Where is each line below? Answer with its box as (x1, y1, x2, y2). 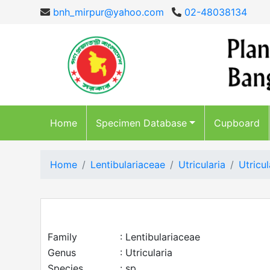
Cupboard (213, 117, 260, 129)
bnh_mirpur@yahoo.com (50, 6, 164, 18)
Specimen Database (96, 117, 187, 129)
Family (48, 231, 77, 243)
